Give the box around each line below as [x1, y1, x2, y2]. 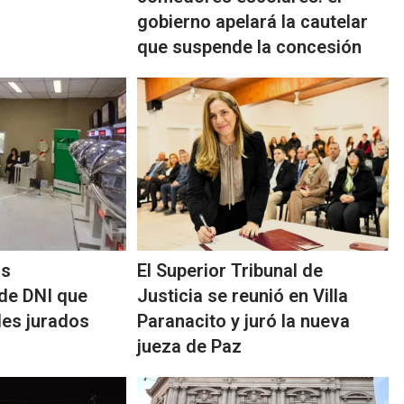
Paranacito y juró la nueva [137, 310, 351, 333]
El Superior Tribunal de [137, 260, 324, 282]
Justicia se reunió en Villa [137, 285, 349, 308]
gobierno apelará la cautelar [137, 11, 369, 33]
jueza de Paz [137, 335, 243, 358]
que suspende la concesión [137, 36, 363, 59]
